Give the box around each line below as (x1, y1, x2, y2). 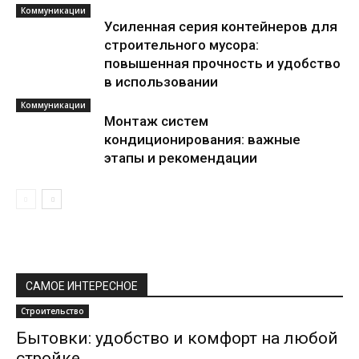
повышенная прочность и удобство (104, 55, 341, 71)
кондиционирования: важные (104, 131, 301, 147)
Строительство (21, 305, 84, 317)
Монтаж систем (104, 113, 208, 129)
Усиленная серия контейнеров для (104, 18, 337, 34)
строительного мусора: (104, 37, 259, 53)
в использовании (104, 74, 218, 90)
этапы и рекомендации (104, 150, 257, 166)
